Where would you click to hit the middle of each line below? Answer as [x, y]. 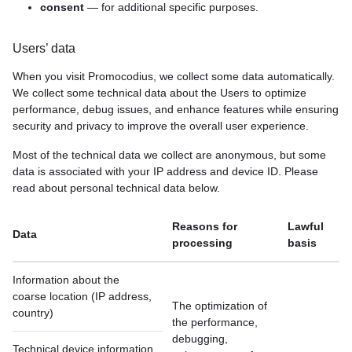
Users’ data [44, 48]
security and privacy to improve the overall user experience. [161, 126]
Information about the [66, 280]
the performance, [215, 322]
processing [202, 243]
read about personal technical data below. [116, 188]
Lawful [306, 226]
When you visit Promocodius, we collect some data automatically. [174, 76]
